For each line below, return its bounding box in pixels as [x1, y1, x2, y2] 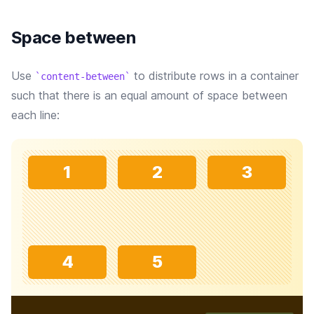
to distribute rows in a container [130, 69, 299, 83]
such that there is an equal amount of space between [11, 88, 287, 102]
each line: [11, 108, 60, 122]
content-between [41, 71, 125, 82]
